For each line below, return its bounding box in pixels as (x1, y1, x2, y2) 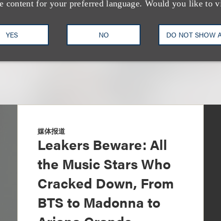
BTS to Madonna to (37, 192, 160, 212)
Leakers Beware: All (37, 134, 167, 154)
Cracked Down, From (37, 173, 174, 192)
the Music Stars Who (37, 153, 171, 173)
